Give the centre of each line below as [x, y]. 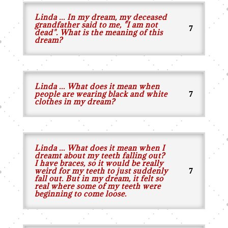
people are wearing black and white [101, 94]
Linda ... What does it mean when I [99, 148]
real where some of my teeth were [97, 186]
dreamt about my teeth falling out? [99, 155]
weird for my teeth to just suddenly [101, 171]
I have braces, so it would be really [99, 163]
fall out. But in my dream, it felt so [99, 178]
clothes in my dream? [75, 102]
